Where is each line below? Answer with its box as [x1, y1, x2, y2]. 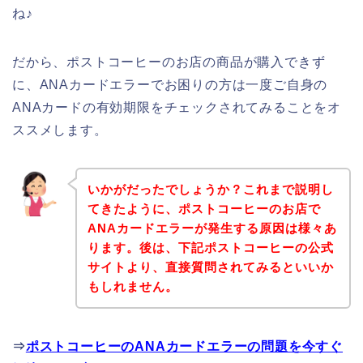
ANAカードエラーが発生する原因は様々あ [87, 220, 337, 235]
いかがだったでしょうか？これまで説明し [87, 181, 334, 196]
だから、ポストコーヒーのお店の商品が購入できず [12, 55, 326, 70]
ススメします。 [12, 123, 108, 138]
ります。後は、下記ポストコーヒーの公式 [87, 240, 334, 254]
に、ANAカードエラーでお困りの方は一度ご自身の [12, 78, 328, 92]
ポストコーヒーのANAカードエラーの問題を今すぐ [25, 339, 344, 353]
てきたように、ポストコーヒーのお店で [87, 201, 321, 216]
